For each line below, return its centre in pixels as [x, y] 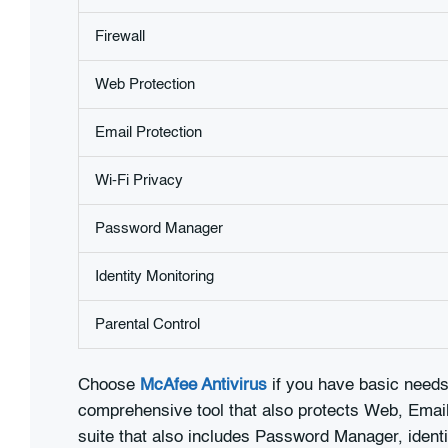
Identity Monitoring [154, 276]
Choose [109, 386]
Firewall [120, 36]
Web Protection [145, 84]
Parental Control [147, 324]
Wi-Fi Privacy [139, 180]
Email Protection [148, 132]
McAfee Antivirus [203, 386]
